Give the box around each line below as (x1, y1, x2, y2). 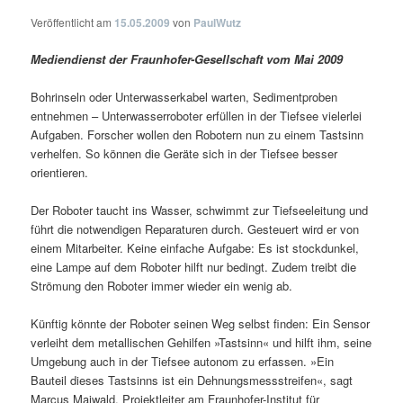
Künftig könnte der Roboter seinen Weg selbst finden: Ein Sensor (31, 315, 371, 333)
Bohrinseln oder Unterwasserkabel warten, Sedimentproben (31, 88, 338, 106)
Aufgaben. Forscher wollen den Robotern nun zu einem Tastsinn (31, 126, 364, 144)
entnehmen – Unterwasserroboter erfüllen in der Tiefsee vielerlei (31, 107, 363, 125)
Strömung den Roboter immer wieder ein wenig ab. (31, 277, 293, 295)
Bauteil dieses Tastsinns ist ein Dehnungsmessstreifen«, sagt (31, 372, 354, 390)
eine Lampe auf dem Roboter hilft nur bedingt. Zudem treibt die (31, 258, 357, 276)
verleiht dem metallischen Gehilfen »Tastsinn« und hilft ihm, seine (31, 334, 372, 352)
